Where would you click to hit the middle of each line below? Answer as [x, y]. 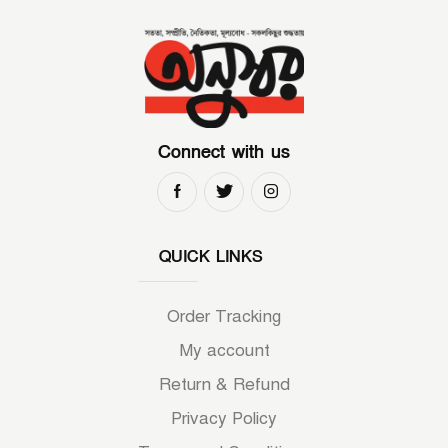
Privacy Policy [224, 419]
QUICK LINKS [211, 256]
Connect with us [224, 152]
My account [224, 351]
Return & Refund [224, 385]
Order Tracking [224, 317]
